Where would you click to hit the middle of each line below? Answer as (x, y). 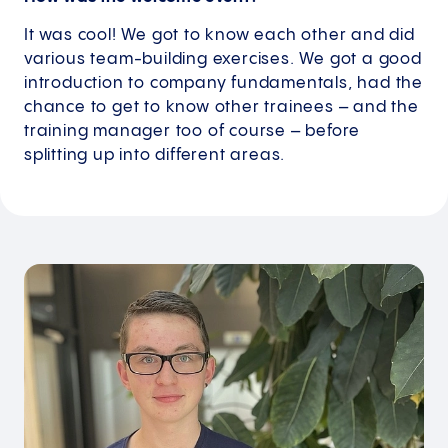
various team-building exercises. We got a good (223, 59)
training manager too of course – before (192, 131)
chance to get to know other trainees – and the (221, 107)
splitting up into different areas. (155, 155)
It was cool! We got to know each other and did (219, 35)
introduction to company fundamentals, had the (223, 83)
